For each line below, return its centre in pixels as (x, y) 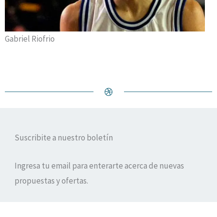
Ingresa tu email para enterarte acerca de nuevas (99, 165)
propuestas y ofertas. (51, 180)
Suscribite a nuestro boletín (64, 137)
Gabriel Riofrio (30, 39)
